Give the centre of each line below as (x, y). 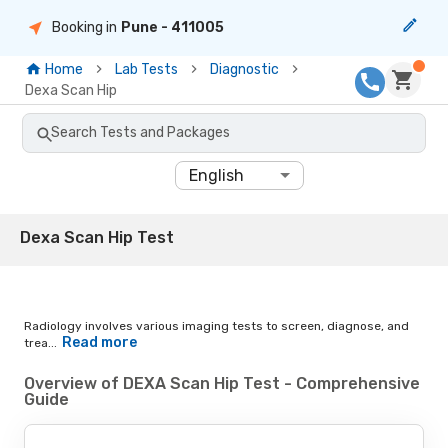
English (217, 175)
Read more (99, 342)
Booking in (85, 27)
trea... (40, 342)
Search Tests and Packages (141, 132)
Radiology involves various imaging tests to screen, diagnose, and (216, 325)
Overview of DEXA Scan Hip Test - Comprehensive (222, 383)
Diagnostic (245, 69)
